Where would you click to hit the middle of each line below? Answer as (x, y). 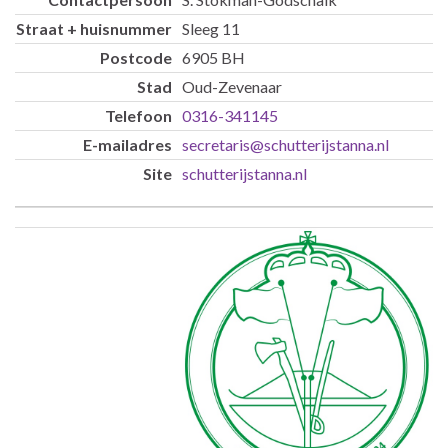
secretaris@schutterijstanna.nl (285, 145)
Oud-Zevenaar (232, 87)
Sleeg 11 (211, 29)
